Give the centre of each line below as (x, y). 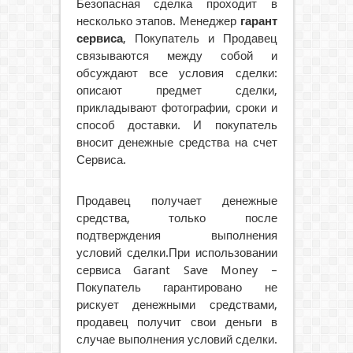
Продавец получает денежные (176, 201)
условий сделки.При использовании (176, 253)
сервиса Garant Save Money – (176, 270)
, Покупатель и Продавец (200, 38)
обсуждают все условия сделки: (176, 73)
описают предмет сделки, (176, 90)
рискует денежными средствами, (176, 305)
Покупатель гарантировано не (176, 287)
